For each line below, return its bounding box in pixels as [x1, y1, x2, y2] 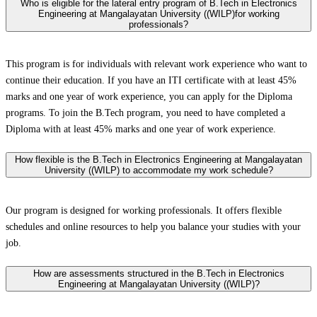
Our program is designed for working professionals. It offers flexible [6, 204, 282, 216]
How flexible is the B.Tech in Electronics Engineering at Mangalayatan [15, 154, 302, 166]
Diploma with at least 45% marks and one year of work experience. [6, 124, 276, 135]
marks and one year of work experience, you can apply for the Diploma [6, 91, 292, 103]
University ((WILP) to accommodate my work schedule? [44, 165, 273, 176]
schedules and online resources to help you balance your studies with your [6, 221, 301, 232]
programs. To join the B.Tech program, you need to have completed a [6, 108, 285, 119]
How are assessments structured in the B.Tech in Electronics [33, 267, 284, 279]
